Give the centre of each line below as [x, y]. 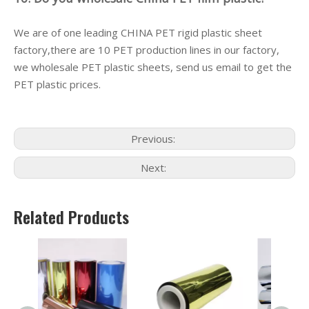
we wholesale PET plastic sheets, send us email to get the [153, 67]
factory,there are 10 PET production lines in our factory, [147, 50]
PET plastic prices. [57, 84]
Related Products [71, 217]
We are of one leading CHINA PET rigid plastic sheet [138, 32]
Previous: [154, 139]
